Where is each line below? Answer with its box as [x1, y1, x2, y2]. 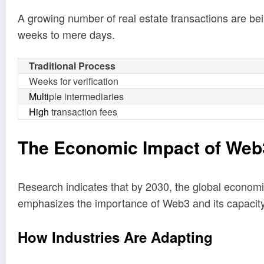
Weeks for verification [29, 74, 118, 88]
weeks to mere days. [18, 27, 115, 42]
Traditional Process [29, 58, 115, 72]
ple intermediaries [49, 89, 124, 103]
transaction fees [49, 104, 117, 118]
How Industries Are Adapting [18, 226, 213, 247]
